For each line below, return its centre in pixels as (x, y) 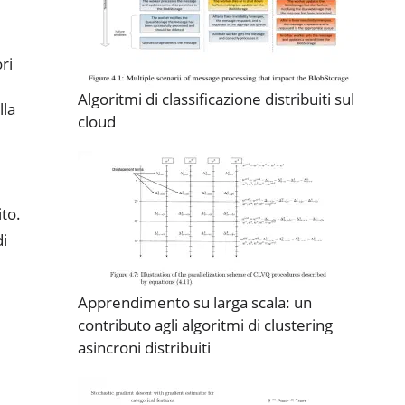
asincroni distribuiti (144, 348)
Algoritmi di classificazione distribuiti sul (216, 99)
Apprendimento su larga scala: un (195, 302)
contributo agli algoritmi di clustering (205, 325)
